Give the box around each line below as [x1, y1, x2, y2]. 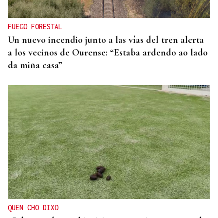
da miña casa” [8, 59, 62, 72]
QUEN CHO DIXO [8, 203, 58, 212]
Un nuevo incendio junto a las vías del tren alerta [8, 34, 204, 46]
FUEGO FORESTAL [8, 22, 62, 31]
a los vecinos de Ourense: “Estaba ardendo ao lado [8, 47, 208, 59]
